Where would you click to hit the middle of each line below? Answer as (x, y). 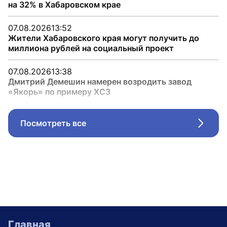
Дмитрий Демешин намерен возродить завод (100, 82)
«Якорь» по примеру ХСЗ (59, 92)
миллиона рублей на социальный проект (91, 48)
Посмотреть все (53, 123)
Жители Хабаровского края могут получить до (104, 38)
